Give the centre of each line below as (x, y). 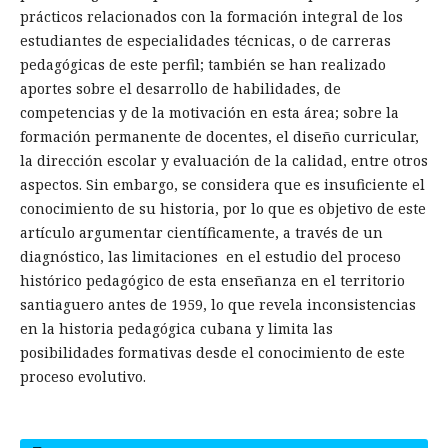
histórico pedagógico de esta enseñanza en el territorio (212, 281)
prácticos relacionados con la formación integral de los (211, 17)
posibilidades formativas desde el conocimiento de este (212, 353)
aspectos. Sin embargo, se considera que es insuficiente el (222, 185)
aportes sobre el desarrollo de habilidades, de (180, 89)
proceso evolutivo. (82, 377)
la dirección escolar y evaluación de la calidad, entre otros (223, 161)
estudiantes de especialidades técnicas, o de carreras (205, 41)
